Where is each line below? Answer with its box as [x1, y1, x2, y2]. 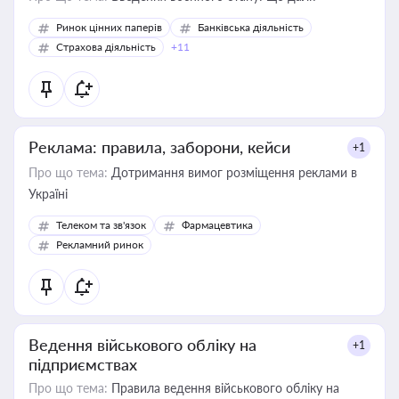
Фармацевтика [182, 218, 253, 232]
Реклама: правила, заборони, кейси [28, 137, 290, 157]
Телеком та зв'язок [56, 218, 146, 232]
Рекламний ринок [56, 238, 143, 251]
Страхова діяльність [56, 40, 156, 53]
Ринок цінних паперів [56, 20, 162, 34]
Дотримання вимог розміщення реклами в [108, 165, 357, 180]
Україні [28, 186, 68, 201]
